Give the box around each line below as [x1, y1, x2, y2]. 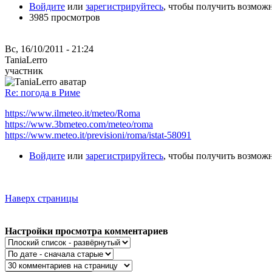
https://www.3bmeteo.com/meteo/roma [5, 118, 153, 129]
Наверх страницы [5, 192, 78, 203]
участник [5, 65, 43, 76]
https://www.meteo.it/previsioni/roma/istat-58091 [5, 129, 191, 140]
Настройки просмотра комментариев [5, 225, 168, 236]
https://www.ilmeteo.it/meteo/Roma [5, 107, 140, 118]
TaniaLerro [5, 54, 47, 65]
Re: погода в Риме [5, 87, 80, 98]
